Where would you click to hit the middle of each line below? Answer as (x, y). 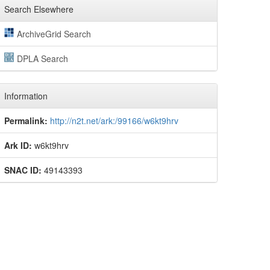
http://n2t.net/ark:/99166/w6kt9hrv (114, 121)
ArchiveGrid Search (54, 34)
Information (26, 96)
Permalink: (26, 121)
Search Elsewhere (39, 9)
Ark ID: (18, 145)
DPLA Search (42, 58)
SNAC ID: (23, 170)
